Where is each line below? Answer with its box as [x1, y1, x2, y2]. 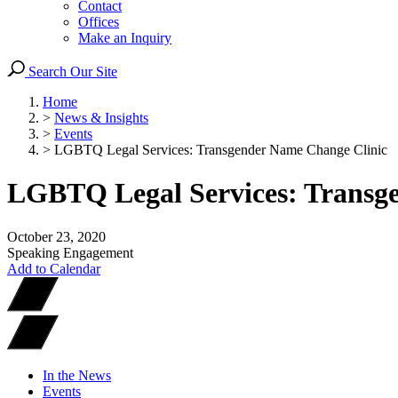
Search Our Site [25, 64, 117, 79]
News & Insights [54, 110, 148, 125]
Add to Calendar [7, 260, 100, 276]
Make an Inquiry [78, 30, 171, 45]
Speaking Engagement [7, 244, 133, 260]
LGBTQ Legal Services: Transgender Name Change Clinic [54, 142, 387, 157]
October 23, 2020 [7, 228, 106, 244]
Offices [78, 14, 119, 29]
